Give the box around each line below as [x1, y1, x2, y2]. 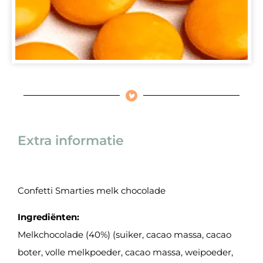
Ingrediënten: [18, 211, 79, 222]
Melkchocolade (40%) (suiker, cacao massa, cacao [18, 228, 231, 240]
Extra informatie [18, 131, 124, 149]
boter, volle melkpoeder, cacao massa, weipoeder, [18, 246, 233, 258]
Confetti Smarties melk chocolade [18, 184, 166, 196]
